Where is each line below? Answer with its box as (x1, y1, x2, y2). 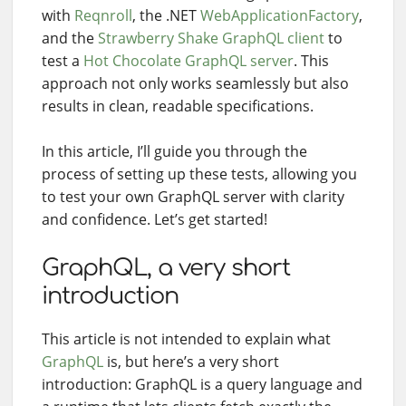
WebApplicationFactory (200, 5, 359, 25)
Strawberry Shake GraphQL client (98, 27, 324, 48)
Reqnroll (74, 5, 132, 25)
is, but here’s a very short (103, 351, 279, 372)
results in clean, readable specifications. (42, 95, 314, 116)
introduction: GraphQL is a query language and (42, 373, 362, 394)
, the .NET (132, 5, 200, 25)
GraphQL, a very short (42, 254, 290, 281)
